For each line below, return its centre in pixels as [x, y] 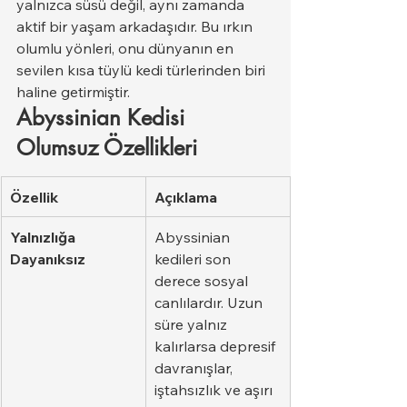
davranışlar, [195, 367]
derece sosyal [203, 280]
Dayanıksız [48, 258]
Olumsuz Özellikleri [107, 147]
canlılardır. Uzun [210, 302]
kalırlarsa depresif [217, 346]
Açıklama [186, 197]
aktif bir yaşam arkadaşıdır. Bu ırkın [136, 26]
